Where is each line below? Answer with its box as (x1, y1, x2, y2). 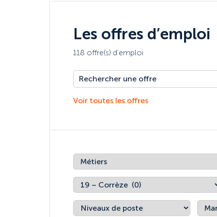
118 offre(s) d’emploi (73, 48, 143, 57)
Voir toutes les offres (73, 96, 148, 105)
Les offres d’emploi (73, 25, 210, 43)
